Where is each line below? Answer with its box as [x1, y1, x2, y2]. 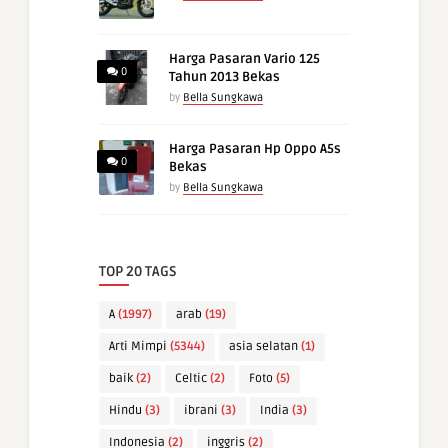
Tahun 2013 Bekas [169, 69, 280, 86]
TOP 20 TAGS [99, 263, 177, 281]
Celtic [175, 371, 207, 387]
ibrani [184, 403, 218, 419]
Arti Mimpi [109, 339, 167, 355]
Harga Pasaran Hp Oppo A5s [169, 141, 341, 158]
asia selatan [229, 339, 298, 355]
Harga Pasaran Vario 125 [169, 51, 320, 68]
